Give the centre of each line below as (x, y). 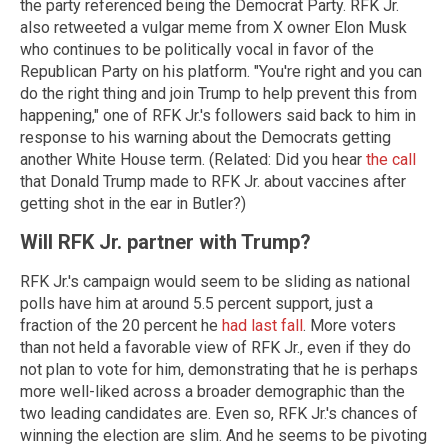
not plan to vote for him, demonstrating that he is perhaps (219, 369)
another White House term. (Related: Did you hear (193, 159)
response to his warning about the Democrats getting (205, 137)
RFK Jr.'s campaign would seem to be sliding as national (215, 281)
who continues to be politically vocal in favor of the (197, 49)
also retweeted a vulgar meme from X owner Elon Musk (213, 27)
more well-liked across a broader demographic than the (212, 391)
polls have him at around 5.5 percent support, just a (196, 303)
